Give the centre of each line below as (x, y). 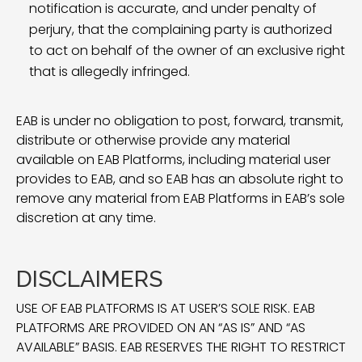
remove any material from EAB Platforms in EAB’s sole (181, 198)
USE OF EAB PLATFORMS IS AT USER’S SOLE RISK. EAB (166, 308)
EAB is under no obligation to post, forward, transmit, (180, 121)
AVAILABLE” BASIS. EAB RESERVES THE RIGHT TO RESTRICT (181, 347)
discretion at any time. (86, 218)
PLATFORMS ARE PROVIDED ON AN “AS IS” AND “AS (161, 328)
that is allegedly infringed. (109, 72)
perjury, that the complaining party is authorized (181, 29)
